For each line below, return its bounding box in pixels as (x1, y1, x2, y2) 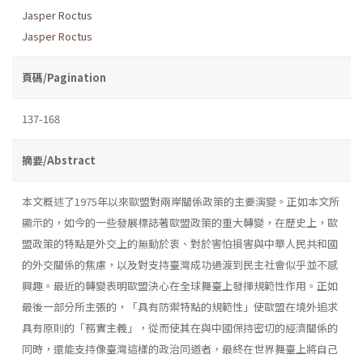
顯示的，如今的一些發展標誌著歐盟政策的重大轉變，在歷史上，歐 (22, 214, 338, 230)
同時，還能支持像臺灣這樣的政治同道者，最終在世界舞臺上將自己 (22, 340, 338, 357)
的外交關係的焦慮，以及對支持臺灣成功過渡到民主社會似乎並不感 (22, 256, 338, 272)
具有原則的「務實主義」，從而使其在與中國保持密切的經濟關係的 (22, 319, 338, 335)
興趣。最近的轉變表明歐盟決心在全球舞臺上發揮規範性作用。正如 (22, 277, 338, 293)
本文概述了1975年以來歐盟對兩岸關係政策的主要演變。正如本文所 (22, 193, 340, 209)
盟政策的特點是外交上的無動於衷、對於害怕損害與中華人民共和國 (22, 235, 338, 251)
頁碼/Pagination (22, 69, 106, 85)
